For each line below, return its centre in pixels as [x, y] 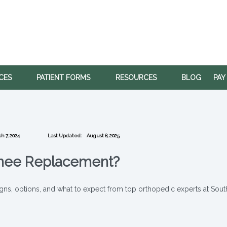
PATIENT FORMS [66, 78]
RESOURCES [138, 78]
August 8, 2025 [103, 136]
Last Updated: [65, 136]
